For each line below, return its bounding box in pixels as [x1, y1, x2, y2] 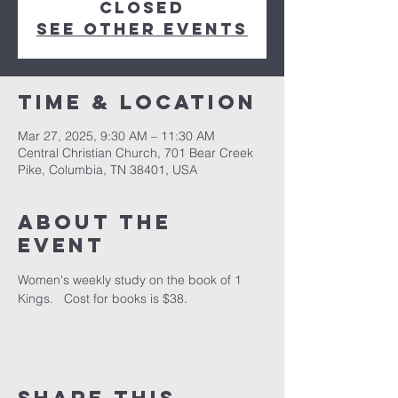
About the [18, 210, 171, 235]
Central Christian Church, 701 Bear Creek [18, 145, 253, 161]
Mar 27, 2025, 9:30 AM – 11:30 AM [18, 128, 215, 144]
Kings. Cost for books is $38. [18, 291, 187, 306]
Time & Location [18, 90, 257, 115]
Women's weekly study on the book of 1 [18, 272, 245, 288]
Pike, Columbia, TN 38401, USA [18, 162, 197, 178]
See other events [36, 19, 248, 39]
